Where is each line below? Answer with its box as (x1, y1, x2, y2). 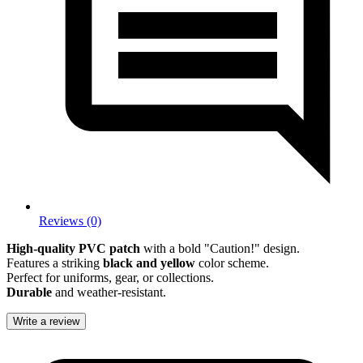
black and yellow (103, 255, 195, 270)
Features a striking (6, 255, 103, 270)
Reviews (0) (39, 213, 101, 228)
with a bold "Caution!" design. (140, 241, 300, 255)
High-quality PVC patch (6, 241, 140, 255)
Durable (6, 284, 52, 299)
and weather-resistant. (52, 284, 166, 299)
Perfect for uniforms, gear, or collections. (6, 270, 214, 284)
